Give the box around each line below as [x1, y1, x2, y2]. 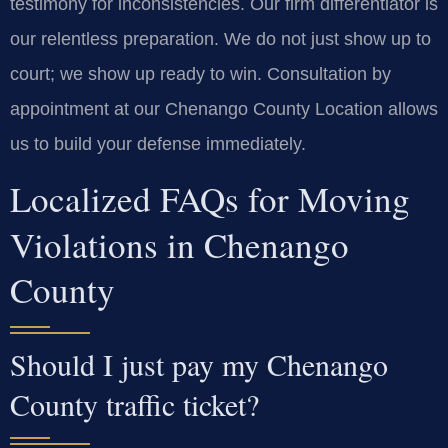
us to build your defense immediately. [10, 133, 306, 154]
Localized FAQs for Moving [10, 175, 410, 223]
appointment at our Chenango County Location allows [10, 98, 438, 119]
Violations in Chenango [10, 221, 349, 269]
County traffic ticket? [10, 384, 259, 425]
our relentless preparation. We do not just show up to [10, 28, 431, 49]
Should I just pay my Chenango [10, 344, 388, 385]
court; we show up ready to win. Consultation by [10, 63, 391, 84]
